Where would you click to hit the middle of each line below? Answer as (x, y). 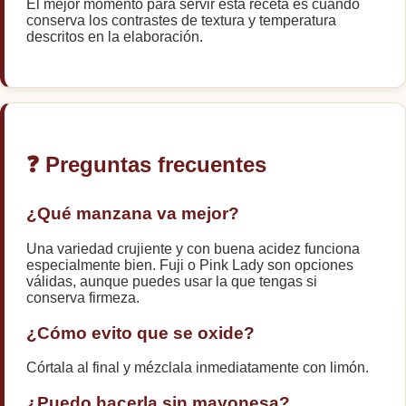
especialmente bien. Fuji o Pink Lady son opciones (190, 265)
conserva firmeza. (83, 297)
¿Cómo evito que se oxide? (140, 333)
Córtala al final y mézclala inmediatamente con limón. (198, 368)
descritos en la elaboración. (115, 37)
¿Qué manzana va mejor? (133, 214)
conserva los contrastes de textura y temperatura (181, 21)
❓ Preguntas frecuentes (146, 165)
